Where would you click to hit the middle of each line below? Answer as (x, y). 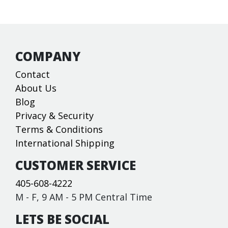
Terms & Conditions (59, 129)
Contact (33, 74)
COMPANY (48, 56)
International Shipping (65, 143)
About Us (36, 88)
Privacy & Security (54, 115)
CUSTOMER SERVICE (76, 165)
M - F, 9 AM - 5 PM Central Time (84, 197)
